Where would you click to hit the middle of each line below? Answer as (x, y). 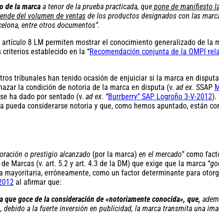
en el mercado (160, 154)
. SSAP (203, 87)
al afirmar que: (38, 182)
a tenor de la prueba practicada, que (96, 6)
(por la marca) (115, 154)
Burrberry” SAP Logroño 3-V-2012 (160, 96)
